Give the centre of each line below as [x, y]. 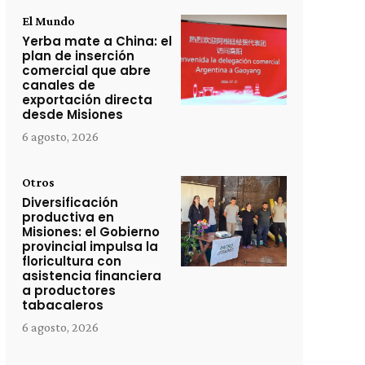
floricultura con [71, 261]
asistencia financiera [91, 276]
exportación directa [87, 100]
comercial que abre [86, 70]
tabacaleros [62, 305]
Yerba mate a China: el [97, 41]
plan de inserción [78, 56]
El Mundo [48, 21]
